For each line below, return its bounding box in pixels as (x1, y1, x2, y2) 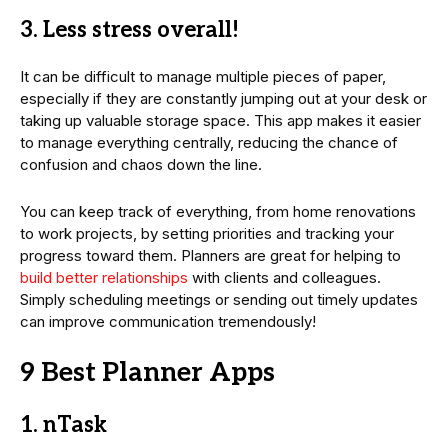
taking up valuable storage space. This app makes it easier (20, 110, 421, 130)
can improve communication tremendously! (20, 311, 316, 331)
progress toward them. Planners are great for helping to (20, 245, 401, 265)
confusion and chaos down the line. (20, 154, 262, 174)
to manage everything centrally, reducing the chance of (20, 132, 398, 152)
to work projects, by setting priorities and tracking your (20, 223, 394, 243)
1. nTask (20, 411, 107, 438)
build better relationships (20, 267, 188, 287)
